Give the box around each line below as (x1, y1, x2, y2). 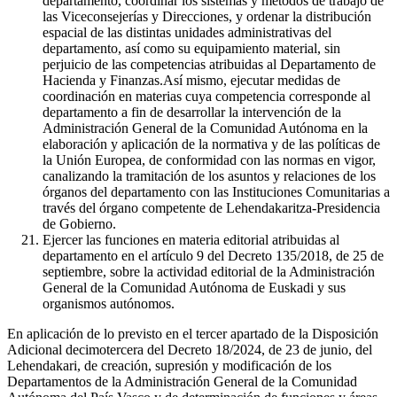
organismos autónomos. (43, 295, 175, 311)
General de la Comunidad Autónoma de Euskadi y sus (43, 279, 346, 295)
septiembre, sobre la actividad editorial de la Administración (43, 263, 375, 279)
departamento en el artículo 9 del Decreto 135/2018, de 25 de (43, 247, 384, 263)
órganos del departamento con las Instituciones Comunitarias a (43, 183, 390, 199)
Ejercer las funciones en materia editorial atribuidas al (43, 231, 339, 247)
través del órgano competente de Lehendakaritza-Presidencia (43, 199, 380, 215)
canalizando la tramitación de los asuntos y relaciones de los (43, 167, 376, 183)
